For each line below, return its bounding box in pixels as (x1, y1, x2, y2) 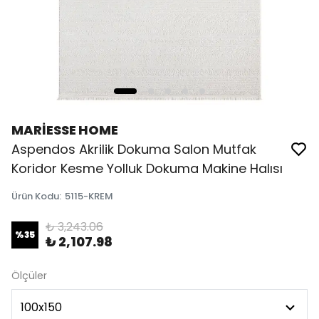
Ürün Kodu (11, 189, 59, 203)
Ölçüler (11, 268, 47, 283)
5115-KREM (65, 189, 113, 203)
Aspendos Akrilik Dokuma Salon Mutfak (11, 140, 256, 158)
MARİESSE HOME (11, 121, 118, 139)
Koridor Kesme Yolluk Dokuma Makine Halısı (11, 159, 283, 177)
